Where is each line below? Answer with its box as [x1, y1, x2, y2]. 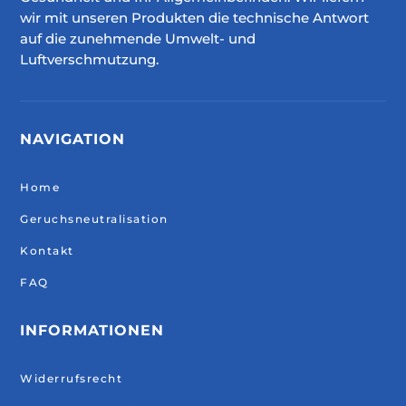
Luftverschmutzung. [20, 50, 159, 68]
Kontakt [20, 243, 74, 257]
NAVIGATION [20, 130, 126, 148]
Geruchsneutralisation [20, 211, 169, 226]
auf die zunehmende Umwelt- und [20, 29, 256, 47]
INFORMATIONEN [20, 321, 165, 339]
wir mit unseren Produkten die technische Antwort [20, 8, 370, 26]
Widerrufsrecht [20, 371, 123, 385]
